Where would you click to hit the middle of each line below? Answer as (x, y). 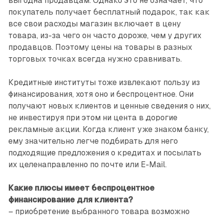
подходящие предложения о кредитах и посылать (105, 153)
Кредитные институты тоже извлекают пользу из (104, 83)
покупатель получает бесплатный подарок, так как (109, 12)
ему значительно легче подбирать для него (93, 141)
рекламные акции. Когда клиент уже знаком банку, (108, 130)
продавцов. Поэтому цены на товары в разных (100, 47)
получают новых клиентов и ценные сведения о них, (109, 106)
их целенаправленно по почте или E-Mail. (87, 165)
